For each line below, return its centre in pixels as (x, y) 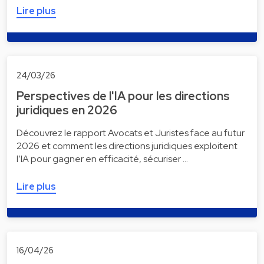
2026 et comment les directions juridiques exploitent (127, 146)
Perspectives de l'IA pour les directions (123, 96)
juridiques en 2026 (67, 110)
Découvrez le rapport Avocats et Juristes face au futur (131, 133)
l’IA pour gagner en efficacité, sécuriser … (102, 159)
